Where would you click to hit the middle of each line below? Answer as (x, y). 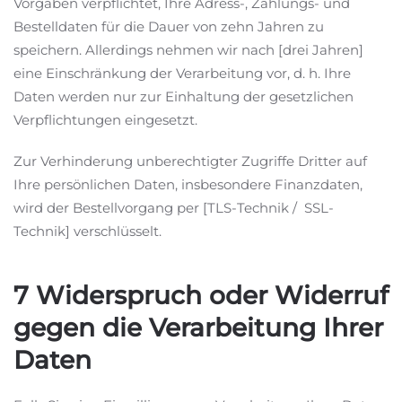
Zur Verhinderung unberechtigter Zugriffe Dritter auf (190, 161)
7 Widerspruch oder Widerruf (201, 295)
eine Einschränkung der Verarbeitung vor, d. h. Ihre (182, 73)
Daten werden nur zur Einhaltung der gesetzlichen (184, 96)
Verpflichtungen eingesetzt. (105, 120)
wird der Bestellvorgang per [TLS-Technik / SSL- (174, 208)
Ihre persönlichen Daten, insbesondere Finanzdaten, (188, 184)
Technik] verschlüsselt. (87, 231)
